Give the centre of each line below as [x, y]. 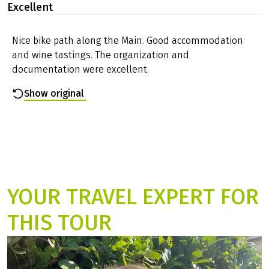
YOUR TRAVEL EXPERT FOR [133, 197]
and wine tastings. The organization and [101, 55]
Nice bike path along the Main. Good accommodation [128, 41]
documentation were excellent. [80, 70]
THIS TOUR [59, 222]
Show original [54, 94]
